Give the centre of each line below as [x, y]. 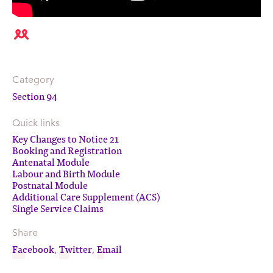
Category [33, 79]
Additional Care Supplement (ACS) [86, 196]
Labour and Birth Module [66, 173]
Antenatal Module [51, 161]
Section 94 [35, 96]
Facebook [33, 249]
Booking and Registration [67, 150]
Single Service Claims [58, 208]
